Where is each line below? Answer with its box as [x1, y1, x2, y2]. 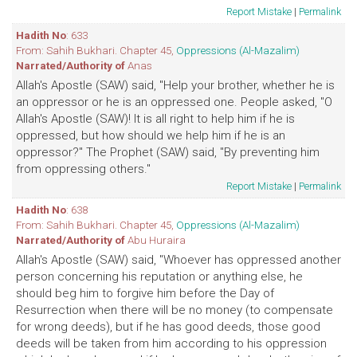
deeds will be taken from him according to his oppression [16, 336, 327, 351]
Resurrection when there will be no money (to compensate [16, 303, 333, 317]
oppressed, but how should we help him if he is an [16, 128, 285, 143]
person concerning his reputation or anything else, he [16, 269, 303, 284]
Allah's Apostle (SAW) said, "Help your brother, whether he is [16, 78, 335, 92]
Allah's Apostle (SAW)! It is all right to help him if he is [16, 112, 295, 126]
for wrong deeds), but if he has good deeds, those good [16, 320, 320, 334]
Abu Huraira [125, 233, 186, 246]
